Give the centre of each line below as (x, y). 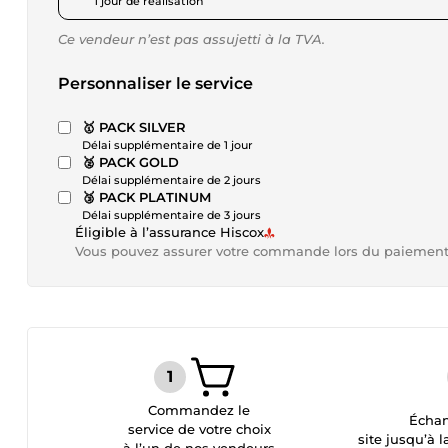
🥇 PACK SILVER (142, 127)
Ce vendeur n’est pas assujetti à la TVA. (191, 39)
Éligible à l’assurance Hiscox (169, 232)
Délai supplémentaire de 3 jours (171, 215)
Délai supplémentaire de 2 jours (171, 180)
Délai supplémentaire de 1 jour (167, 145)
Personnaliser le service (155, 83)
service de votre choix (199, 429)
